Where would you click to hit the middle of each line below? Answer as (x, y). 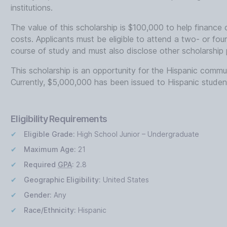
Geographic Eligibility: (63, 180)
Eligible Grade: (50, 134)
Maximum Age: (50, 149)
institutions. (32, 8)
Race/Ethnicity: (50, 210)
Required (41, 164)
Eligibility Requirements (59, 119)
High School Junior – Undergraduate (137, 134)
